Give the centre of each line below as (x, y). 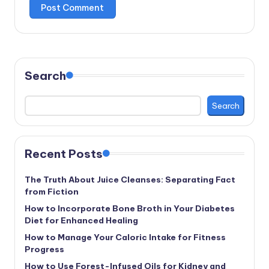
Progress (44, 249)
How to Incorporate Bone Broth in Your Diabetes (130, 208)
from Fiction (52, 191)
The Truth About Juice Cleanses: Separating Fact (130, 179)
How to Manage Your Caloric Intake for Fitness (125, 237)
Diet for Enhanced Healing (81, 220)
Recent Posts (64, 153)
